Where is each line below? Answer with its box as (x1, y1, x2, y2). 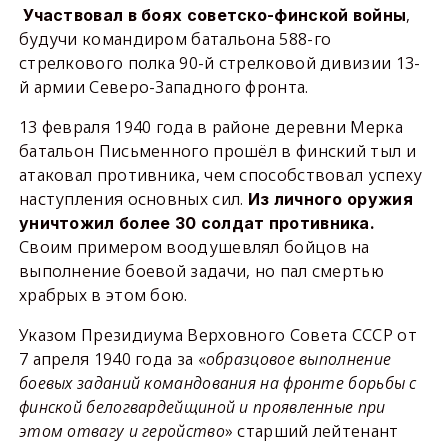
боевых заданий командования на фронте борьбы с (18, 372, 417, 394)
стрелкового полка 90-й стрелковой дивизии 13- (18, 52, 421, 74)
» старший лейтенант (224, 420, 399, 442)
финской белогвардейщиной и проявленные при (18, 396, 386, 418)
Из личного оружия (247, 189, 413, 209)
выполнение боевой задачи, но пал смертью (18, 260, 384, 282)
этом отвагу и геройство (18, 420, 225, 442)
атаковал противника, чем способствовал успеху (18, 164, 423, 186)
